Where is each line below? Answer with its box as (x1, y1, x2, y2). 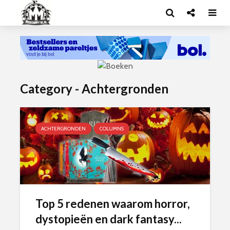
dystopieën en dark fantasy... (35, 212, 182, 226)
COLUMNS (100, 125, 124, 132)
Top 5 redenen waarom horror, (35, 196, 190, 210)
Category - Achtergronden (20, 81, 168, 96)
